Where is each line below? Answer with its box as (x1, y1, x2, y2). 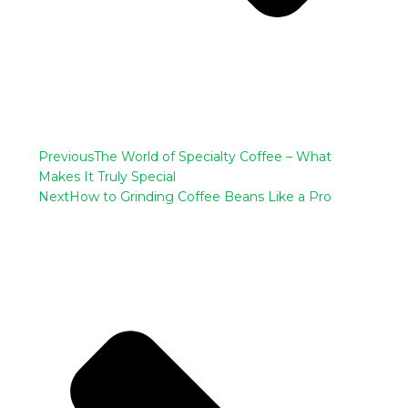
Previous (38, 148, 95, 166)
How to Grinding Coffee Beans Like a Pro (69, 189, 332, 206)
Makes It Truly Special (38, 168, 177, 186)
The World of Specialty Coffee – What (94, 148, 332, 166)
